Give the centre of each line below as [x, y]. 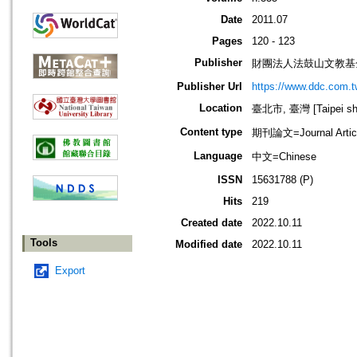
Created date [212, 223]
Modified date [209, 245]
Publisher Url [210, 87]
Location [221, 108]
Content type [211, 132]
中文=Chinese [284, 157]
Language [218, 156]
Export [70, 271]
